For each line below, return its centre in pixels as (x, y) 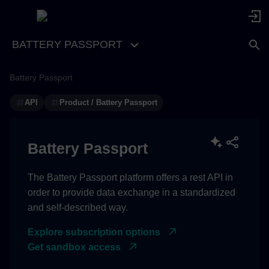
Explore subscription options (94, 232)
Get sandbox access (74, 247)
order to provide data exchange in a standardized (131, 192)
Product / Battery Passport (108, 102)
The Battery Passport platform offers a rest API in (130, 177)
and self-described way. (78, 207)
